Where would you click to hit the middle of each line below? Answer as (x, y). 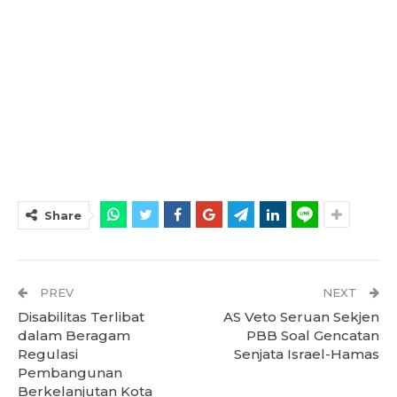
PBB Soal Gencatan (313, 336)
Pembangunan (70, 373)
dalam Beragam (74, 336)
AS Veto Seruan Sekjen (301, 317)
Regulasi (48, 354)
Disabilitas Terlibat (81, 317)
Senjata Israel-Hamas (307, 354)
